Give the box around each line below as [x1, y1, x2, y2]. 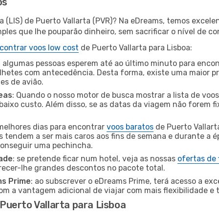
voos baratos [107, 122, 153, 131]
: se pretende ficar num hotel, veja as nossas [13, 154, 177, 163]
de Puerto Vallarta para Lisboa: [79, 43, 192, 52]
